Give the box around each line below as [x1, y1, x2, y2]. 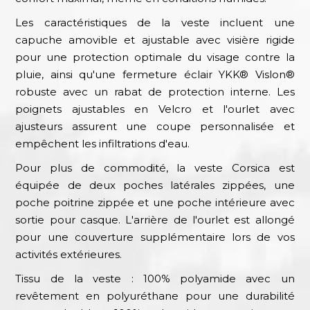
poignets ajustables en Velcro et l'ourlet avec [15, 102, 295, 116]
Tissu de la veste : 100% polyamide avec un [15, 271, 295, 285]
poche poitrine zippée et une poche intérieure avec [15, 195, 295, 209]
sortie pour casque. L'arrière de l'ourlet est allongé [15, 212, 295, 226]
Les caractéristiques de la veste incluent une [15, 15, 295, 29]
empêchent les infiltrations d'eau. [15, 136, 190, 150]
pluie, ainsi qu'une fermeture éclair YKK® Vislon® [15, 67, 295, 81]
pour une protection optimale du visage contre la [15, 50, 295, 64]
